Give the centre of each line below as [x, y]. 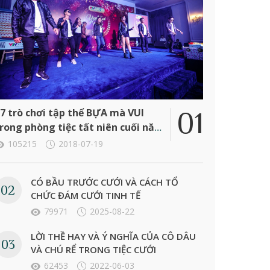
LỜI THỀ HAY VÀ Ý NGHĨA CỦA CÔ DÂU [113, 237]
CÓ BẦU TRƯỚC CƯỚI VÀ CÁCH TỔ [104, 182]
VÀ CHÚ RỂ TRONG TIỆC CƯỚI [93, 250]
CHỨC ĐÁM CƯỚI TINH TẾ [85, 196]
